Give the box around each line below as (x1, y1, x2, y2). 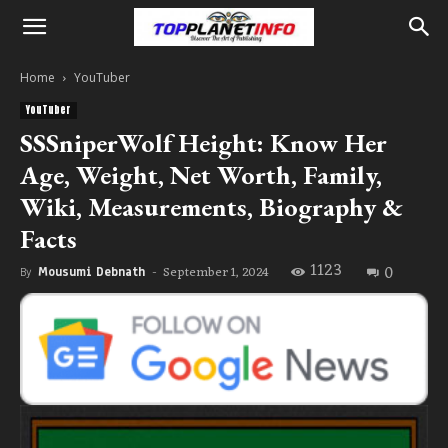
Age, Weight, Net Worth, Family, (20, 158, 382, 192)
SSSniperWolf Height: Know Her (20, 126, 387, 160)
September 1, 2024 (163, 261, 269, 284)
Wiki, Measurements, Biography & (20, 190, 403, 224)
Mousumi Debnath (38, 264, 145, 280)
